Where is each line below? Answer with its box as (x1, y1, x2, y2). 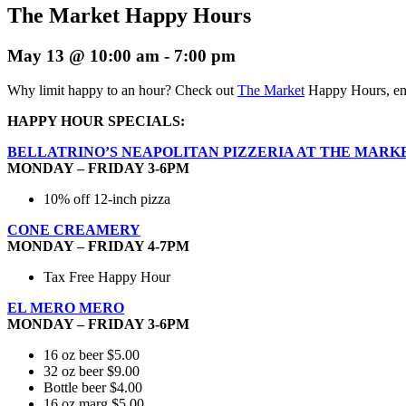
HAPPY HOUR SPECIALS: (7, 113, 185, 130)
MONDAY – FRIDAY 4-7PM (7, 238, 189, 255)
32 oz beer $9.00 (43, 363, 140, 380)
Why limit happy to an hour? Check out (7, 82, 237, 99)
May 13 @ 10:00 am (7, 45, 159, 65)
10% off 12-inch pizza (43, 191, 170, 208)
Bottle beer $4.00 (43, 380, 142, 396)
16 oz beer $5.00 (43, 347, 140, 363)
